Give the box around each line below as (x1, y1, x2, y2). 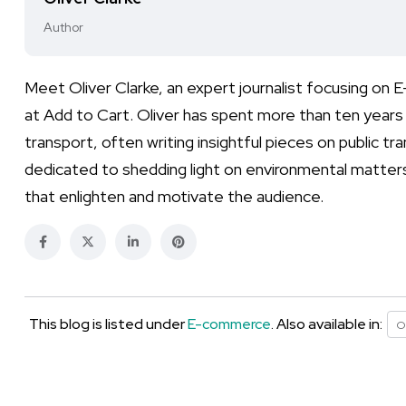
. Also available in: (271, 314, 382, 333)
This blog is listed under (29, 314, 188, 333)
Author (43, 19, 83, 35)
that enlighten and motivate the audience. (24, 186, 324, 207)
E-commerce (188, 314, 271, 333)
